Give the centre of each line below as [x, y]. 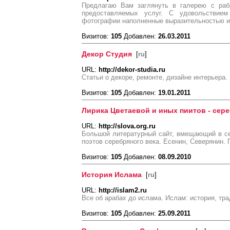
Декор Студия [107, 54]
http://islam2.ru [123, 190]
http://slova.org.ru [127, 126]
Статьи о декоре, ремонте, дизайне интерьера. [155, 77]
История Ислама [112, 175]
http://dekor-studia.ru [132, 70]
